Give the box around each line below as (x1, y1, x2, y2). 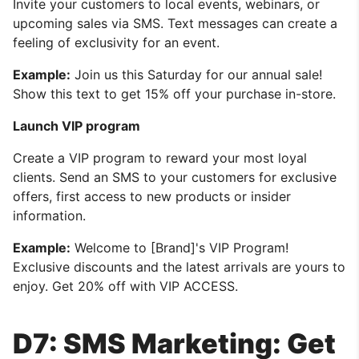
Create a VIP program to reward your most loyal (13, 149, 307, 166)
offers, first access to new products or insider (13, 188, 291, 204)
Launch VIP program (13, 117, 140, 134)
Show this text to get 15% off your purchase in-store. (13, 85, 336, 102)
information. (13, 207, 86, 224)
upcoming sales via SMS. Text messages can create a (13, 14, 337, 31)
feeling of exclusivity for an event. (13, 34, 220, 50)
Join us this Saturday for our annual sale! (71, 66, 322, 83)
